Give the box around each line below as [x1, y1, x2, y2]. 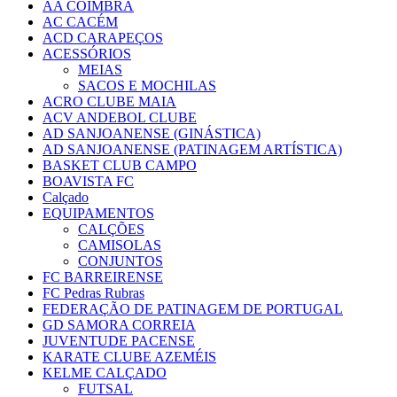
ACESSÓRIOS [43, 46, 131, 62]
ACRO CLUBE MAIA [43, 94, 176, 110]
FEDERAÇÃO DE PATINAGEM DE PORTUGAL [43, 301, 343, 317]
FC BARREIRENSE [43, 269, 163, 285]
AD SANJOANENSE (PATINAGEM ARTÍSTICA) [43, 142, 342, 158]
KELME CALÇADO [43, 365, 167, 381]
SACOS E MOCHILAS [78, 78, 216, 94]
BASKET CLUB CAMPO [43, 158, 197, 174]
